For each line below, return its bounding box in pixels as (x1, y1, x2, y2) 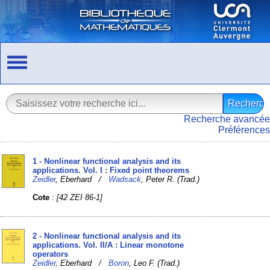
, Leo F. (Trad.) (129, 258, 180, 268)
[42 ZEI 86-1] (57, 192, 103, 202)
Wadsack (108, 174, 142, 184)
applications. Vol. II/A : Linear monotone (33, 240, 184, 250)
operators (33, 249, 69, 259)
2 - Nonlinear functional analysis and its (33, 231, 181, 240)
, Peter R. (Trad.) (141, 174, 200, 184)
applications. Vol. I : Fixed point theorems (33, 165, 190, 175)
